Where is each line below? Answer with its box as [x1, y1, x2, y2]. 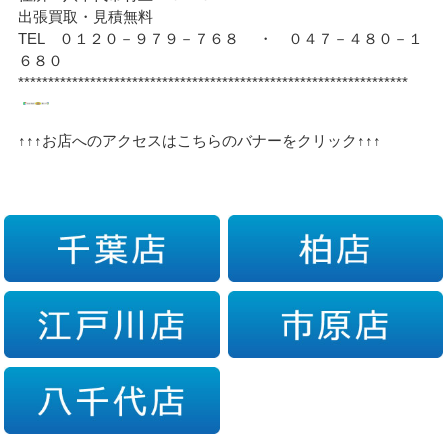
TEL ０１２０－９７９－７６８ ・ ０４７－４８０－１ [18, 29, 424, 47]
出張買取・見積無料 [18, 7, 154, 25]
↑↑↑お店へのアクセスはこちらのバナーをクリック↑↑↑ [18, 131, 382, 149]
